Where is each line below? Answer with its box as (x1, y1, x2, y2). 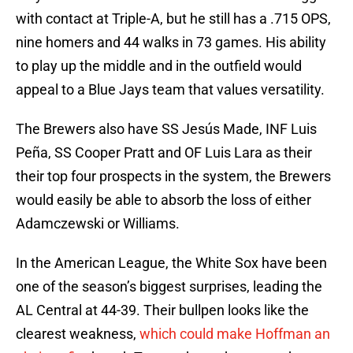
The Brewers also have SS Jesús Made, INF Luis (16, 121, 317, 138)
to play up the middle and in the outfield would (16, 58, 302, 75)
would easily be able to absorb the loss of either (16, 191, 311, 209)
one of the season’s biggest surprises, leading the (16, 278, 322, 295)
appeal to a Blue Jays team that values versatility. (16, 81, 325, 98)
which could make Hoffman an (139, 325, 330, 343)
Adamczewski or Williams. (16, 215, 180, 232)
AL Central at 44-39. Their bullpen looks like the (16, 302, 309, 319)
